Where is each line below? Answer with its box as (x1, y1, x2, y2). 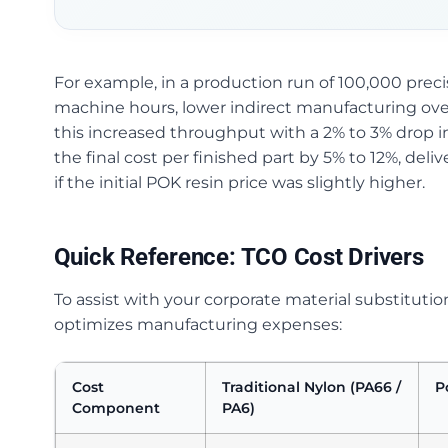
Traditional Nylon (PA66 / (221, 378, 401, 396)
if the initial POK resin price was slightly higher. (53, 173, 425, 192)
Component (71, 399, 160, 417)
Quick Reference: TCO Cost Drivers (53, 243, 424, 271)
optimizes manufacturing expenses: (53, 315, 342, 334)
